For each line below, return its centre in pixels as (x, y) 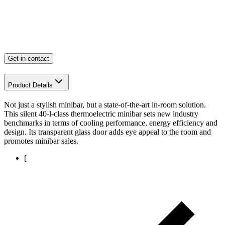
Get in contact (29, 59)
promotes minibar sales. (41, 141)
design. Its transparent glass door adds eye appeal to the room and (107, 132)
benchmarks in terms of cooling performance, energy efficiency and (111, 123)
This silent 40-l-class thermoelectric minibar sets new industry (101, 114)
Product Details (30, 85)
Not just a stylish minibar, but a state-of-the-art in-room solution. (105, 104)
